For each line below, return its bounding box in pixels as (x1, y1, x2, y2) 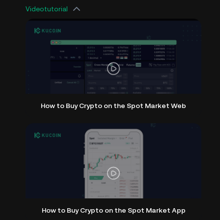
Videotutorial (26, 5, 68, 13)
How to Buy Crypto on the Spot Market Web (41, 102, 186, 110)
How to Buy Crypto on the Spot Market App (41, 206, 186, 215)
